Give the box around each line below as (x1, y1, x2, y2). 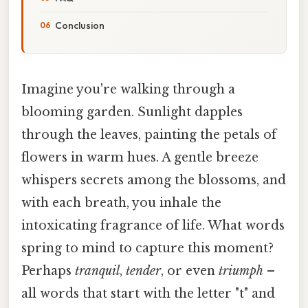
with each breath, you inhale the (21, 195, 221, 210)
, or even (161, 263, 219, 278)
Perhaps (21, 263, 75, 278)
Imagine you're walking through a (21, 81, 235, 97)
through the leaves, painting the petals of (21, 126, 276, 142)
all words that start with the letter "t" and (21, 285, 275, 301)
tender (126, 263, 161, 278)
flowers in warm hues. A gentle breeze (21, 149, 258, 165)
